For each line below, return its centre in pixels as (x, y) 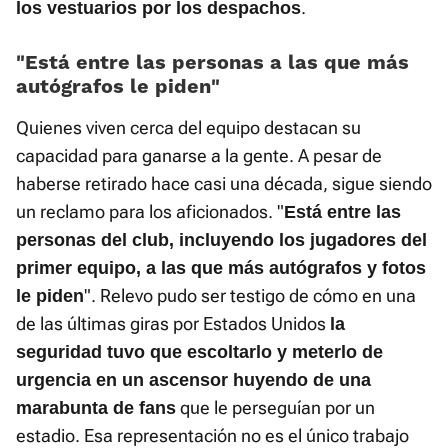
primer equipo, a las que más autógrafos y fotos (221, 267)
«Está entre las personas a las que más (212, 61)
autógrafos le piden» (118, 85)
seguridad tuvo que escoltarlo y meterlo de (199, 351)
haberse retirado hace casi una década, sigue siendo (224, 183)
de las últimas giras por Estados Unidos (173, 323)
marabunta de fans (96, 407)
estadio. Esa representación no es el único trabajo (212, 435)
